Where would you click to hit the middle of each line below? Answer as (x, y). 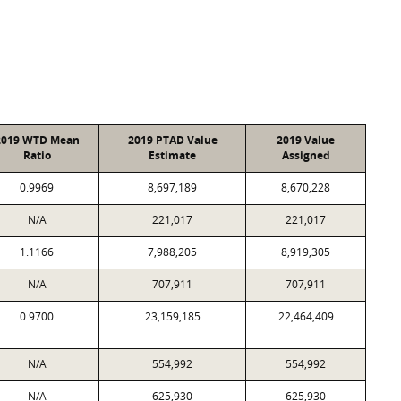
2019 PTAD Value (172, 140)
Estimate (172, 155)
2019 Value (306, 140)
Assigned (306, 155)
